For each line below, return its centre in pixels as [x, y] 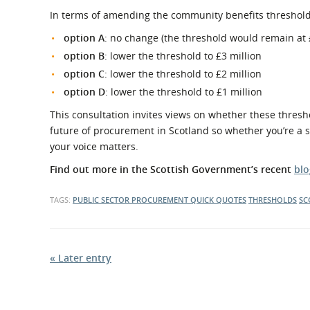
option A [84, 38]
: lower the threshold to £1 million [184, 92]
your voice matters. [94, 146]
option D [84, 92]
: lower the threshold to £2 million [183, 74]
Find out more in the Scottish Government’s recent [172, 169]
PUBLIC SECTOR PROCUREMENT [131, 200]
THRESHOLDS [273, 200]
